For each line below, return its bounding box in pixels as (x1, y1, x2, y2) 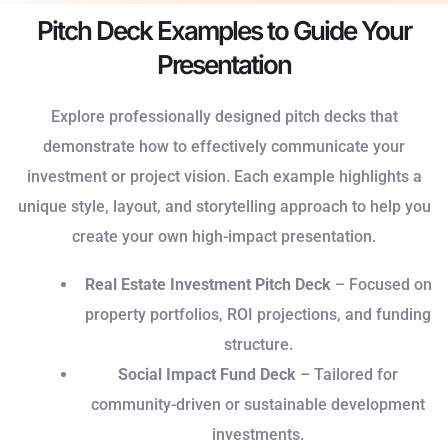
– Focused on (330, 275, 432, 295)
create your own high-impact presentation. (72, 227, 376, 247)
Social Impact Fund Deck (118, 365, 296, 385)
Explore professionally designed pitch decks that (50, 107, 398, 127)
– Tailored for (296, 365, 398, 385)
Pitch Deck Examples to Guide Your (37, 15, 411, 47)
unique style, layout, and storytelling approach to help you (17, 197, 431, 217)
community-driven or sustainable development (91, 395, 425, 415)
